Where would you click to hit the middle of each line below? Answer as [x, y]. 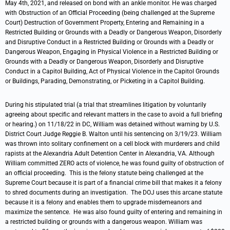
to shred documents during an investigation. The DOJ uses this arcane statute [114, 193]
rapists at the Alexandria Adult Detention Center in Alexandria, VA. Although [110, 154]
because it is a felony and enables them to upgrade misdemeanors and [103, 202]
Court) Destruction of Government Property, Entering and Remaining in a [105, 23]
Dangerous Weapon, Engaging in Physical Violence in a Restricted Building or [112, 52]
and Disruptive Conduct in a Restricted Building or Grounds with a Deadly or [109, 42]
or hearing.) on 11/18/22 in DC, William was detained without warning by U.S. [112, 124]
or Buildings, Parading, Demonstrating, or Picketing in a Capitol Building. [105, 81]
